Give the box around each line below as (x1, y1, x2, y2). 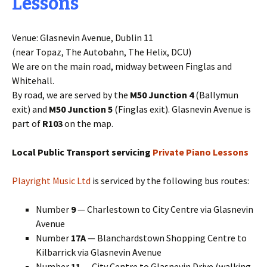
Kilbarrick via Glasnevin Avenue (36, 246, 162, 258)
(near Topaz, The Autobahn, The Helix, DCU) (12, 46, 191, 58)
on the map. (63, 117, 113, 129)
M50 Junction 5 (49, 103, 113, 115)
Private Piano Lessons (153, 146, 249, 158)
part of (12, 117, 42, 129)
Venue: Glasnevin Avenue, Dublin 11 (12, 32, 153, 44)
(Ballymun (194, 89, 238, 101)
